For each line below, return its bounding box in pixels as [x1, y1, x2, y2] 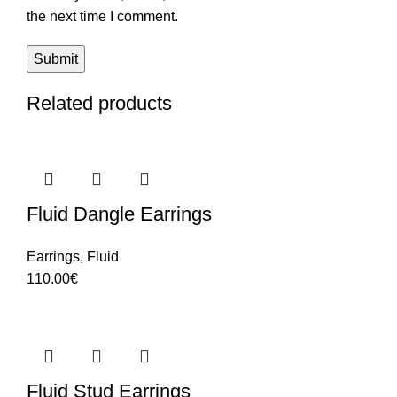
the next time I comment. [27, 8, 178, 24]
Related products [27, 91, 172, 114]
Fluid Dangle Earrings [27, 202, 212, 225]
